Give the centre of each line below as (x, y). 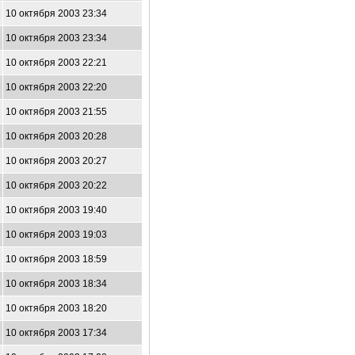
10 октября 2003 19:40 (56, 210)
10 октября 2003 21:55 (56, 112)
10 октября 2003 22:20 (56, 87)
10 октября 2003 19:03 (56, 235)
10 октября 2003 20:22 (56, 185)
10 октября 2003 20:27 (56, 161)
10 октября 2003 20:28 (56, 136)
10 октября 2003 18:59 (56, 259)
